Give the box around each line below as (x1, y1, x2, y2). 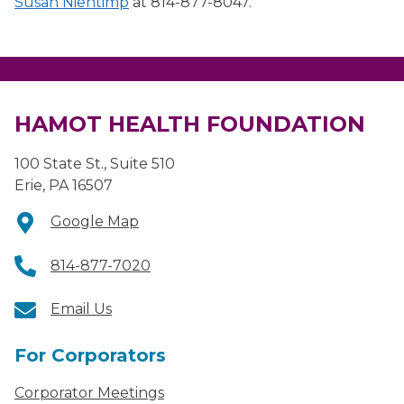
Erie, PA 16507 (14, 176, 113, 194)
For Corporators (14, 344, 166, 367)
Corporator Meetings (14, 384, 164, 402)
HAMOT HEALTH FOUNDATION (14, 110, 365, 137)
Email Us (50, 300, 112, 318)
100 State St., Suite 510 (14, 154, 175, 172)
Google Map (50, 212, 139, 230)
